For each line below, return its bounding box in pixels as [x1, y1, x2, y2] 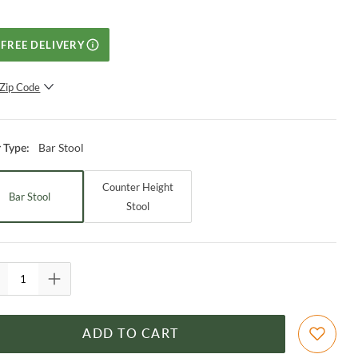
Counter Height [102, 180, 174, 193]
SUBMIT [85, 113, 133, 125]
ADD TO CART [82, 327, 178, 340]
